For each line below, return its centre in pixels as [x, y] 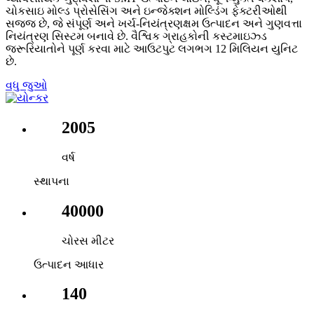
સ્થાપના [52, 181]
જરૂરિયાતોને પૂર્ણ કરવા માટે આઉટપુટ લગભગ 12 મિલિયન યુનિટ [152, 48]
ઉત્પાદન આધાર [69, 264]
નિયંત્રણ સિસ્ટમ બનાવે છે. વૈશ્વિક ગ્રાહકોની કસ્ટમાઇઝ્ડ [136, 36]
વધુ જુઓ [26, 85]
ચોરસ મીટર [88, 240]
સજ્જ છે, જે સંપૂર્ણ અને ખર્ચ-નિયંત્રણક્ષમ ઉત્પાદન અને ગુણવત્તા [154, 23]
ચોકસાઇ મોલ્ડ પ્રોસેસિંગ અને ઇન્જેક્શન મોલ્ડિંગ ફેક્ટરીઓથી [146, 11]
